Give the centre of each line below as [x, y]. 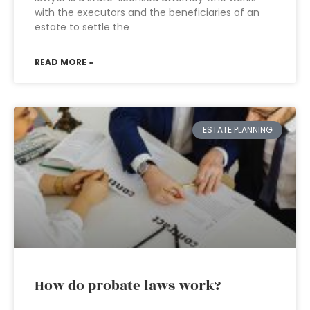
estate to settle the [82, 27]
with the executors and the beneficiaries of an [147, 12]
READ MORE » [64, 62]
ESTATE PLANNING [237, 130]
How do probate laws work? [128, 286]
